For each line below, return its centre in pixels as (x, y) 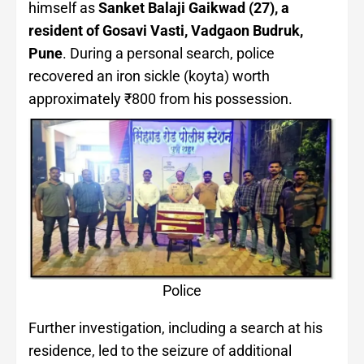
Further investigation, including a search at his (175, 328)
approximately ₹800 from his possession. (160, 99)
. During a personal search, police (169, 54)
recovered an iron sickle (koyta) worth (149, 76)
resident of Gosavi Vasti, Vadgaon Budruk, (166, 31)
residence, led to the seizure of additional (160, 351)
